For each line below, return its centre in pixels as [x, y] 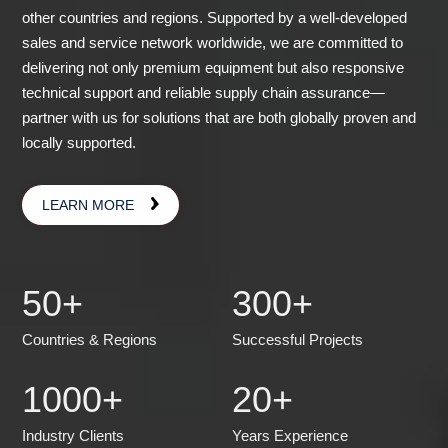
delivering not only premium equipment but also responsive [213, 68]
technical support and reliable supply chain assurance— [204, 93]
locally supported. [79, 143]
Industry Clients [73, 435]
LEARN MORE [88, 205]
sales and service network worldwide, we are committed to [213, 43]
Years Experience [290, 435]
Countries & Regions [90, 340]
